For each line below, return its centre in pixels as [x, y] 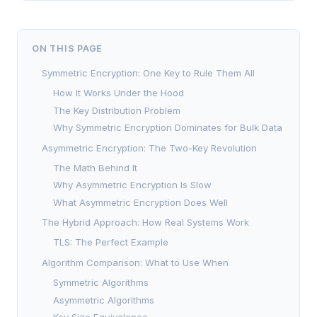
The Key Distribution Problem [117, 110]
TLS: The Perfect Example [111, 242]
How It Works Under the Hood [119, 93]
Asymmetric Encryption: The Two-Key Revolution [149, 148]
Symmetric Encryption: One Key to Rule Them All [148, 73]
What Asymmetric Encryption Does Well [140, 202]
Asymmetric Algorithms [104, 300]
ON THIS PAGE [68, 48]
